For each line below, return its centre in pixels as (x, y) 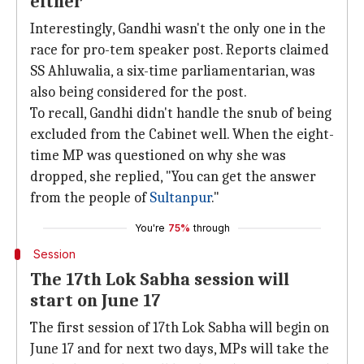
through (211, 228)
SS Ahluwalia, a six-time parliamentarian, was (173, 71)
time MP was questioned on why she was (158, 156)
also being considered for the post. (139, 92)
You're (149, 228)
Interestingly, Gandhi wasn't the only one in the (178, 29)
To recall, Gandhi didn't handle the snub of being (181, 113)
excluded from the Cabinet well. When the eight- (182, 134)
